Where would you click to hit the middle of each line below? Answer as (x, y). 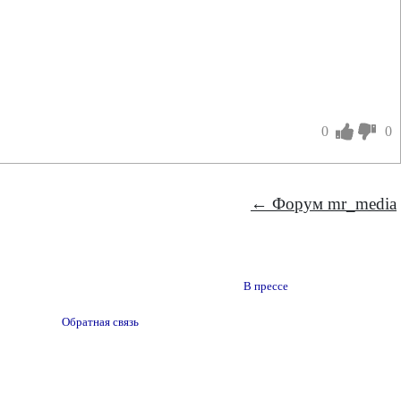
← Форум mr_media (324, 204)
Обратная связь (100, 322)
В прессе (266, 286)
